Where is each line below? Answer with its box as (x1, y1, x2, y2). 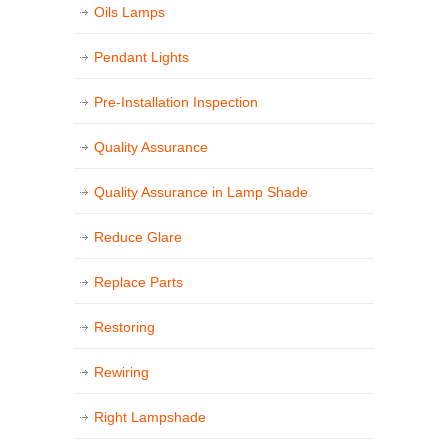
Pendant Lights (94, 49, 189, 66)
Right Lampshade (94, 409, 206, 426)
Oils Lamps (94, 4, 165, 21)
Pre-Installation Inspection (94, 94, 258, 111)
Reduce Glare (94, 229, 182, 246)
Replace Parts (94, 274, 183, 291)
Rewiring (94, 364, 149, 381)
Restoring (94, 319, 155, 336)
